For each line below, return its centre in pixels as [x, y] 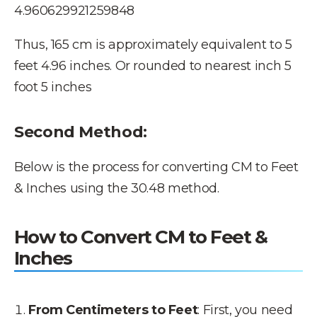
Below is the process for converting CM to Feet [156, 167]
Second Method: [81, 132]
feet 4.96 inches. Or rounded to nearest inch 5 [153, 66]
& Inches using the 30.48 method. [117, 188]
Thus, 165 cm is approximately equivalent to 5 [153, 45]
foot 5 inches [53, 87]
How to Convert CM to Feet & [141, 237]
